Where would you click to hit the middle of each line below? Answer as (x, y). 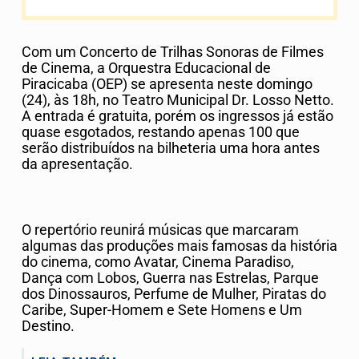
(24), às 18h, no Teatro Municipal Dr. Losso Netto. (178, 101)
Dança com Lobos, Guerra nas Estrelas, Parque (170, 278)
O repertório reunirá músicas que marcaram (160, 230)
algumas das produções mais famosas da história (179, 246)
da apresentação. (77, 165)
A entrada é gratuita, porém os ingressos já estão (177, 117)
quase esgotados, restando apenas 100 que (161, 133)
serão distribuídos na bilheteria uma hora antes (171, 149)
